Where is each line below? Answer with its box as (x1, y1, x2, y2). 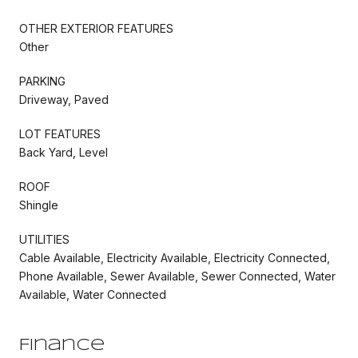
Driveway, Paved (19, 92, 109, 106)
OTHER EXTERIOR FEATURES (19, 21, 173, 35)
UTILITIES (19, 232, 70, 246)
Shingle (19, 197, 58, 212)
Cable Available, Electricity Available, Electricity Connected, (19, 250, 330, 265)
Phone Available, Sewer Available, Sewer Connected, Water (19, 268, 336, 283)
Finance (19, 337, 105, 353)
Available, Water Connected (19, 287, 166, 301)
